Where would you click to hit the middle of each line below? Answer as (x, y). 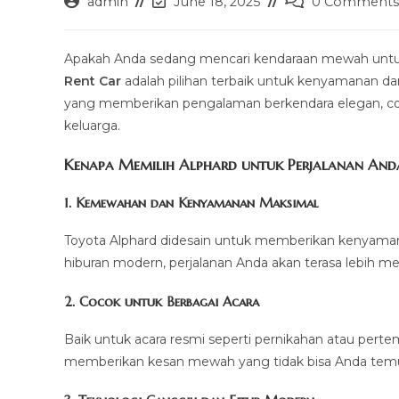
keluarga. (92, 126)
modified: (181, 39)
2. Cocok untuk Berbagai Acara (162, 302)
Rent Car (93, 81)
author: (85, 20)
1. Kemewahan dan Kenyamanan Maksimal (191, 203)
